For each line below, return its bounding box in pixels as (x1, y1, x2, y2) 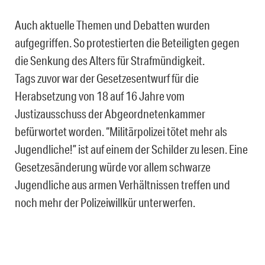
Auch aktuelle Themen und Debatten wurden (15, 17, 210, 32)
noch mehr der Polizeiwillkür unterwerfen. (15, 195, 195, 209)
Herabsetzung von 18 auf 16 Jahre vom (15, 88, 185, 103)
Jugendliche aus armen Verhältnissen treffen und (15, 177, 230, 192)
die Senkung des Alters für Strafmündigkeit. (15, 53, 205, 67)
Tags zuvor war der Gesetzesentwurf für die (15, 70, 199, 85)
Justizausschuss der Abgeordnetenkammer (15, 106, 205, 121)
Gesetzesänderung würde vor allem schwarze (15, 159, 211, 174)
